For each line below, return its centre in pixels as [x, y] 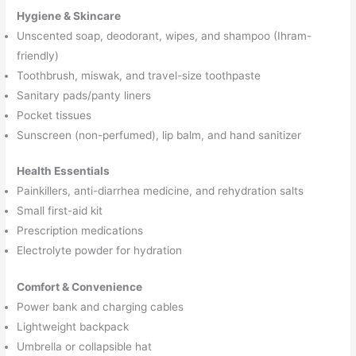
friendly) [38, 55]
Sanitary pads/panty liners [84, 95]
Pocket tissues [56, 115]
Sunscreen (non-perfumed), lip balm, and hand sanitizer [159, 135]
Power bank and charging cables [101, 306]
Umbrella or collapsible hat [85, 346]
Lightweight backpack [73, 326]
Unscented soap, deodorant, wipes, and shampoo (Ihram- [164, 35]
